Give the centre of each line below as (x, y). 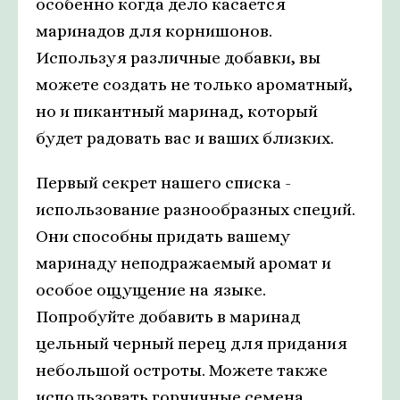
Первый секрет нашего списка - (163, 183)
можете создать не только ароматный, (194, 85)
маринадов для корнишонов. (154, 31)
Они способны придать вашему (163, 237)
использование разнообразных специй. (196, 210)
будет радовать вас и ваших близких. (185, 138)
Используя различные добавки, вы (178, 58)
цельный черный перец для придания (192, 344)
